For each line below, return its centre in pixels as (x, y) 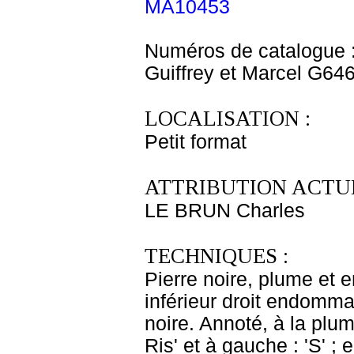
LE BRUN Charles (225, 211)
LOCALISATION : (228, 119)
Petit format (196, 142)
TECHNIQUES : (217, 256)
